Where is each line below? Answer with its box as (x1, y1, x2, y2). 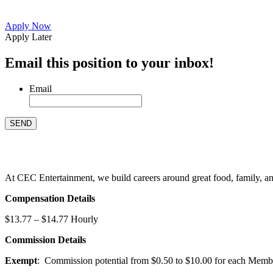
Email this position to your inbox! (5, 54, 214, 71)
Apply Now (5, 20, 51, 31)
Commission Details (5, 234, 86, 245)
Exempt (5, 255, 37, 266)
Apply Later (5, 31, 52, 42)
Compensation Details (5, 193, 95, 204)
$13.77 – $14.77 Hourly (5, 213, 98, 224)
